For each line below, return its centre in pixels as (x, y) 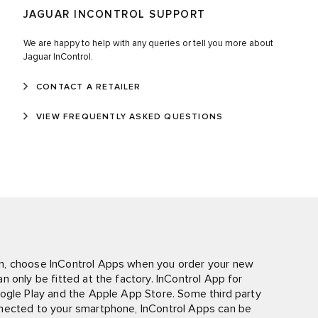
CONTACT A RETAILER (88, 87)
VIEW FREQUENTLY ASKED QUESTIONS (130, 117)
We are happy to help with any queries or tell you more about (148, 43)
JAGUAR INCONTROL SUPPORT (114, 14)
